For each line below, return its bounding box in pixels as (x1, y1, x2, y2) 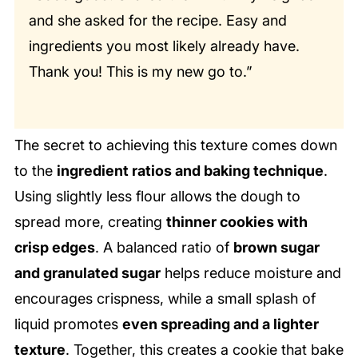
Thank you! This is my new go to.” (28, 62, 253, 80)
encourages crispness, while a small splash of (14, 289, 316, 307)
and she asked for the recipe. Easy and (28, 11, 287, 29)
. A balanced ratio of (94, 238, 233, 256)
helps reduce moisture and (160, 264, 341, 281)
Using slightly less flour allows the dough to (14, 187, 300, 205)
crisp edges (14, 238, 95, 256)
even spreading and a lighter (121, 315, 319, 332)
